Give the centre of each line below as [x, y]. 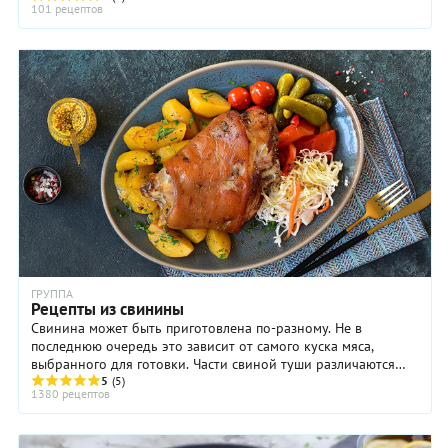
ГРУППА [52, 294]
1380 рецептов [70, 394]
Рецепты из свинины [107, 309]
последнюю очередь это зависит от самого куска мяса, [202, 346]
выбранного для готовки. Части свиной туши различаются [213, 364]
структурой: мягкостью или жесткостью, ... [163, 382]
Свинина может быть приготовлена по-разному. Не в [196, 328]
